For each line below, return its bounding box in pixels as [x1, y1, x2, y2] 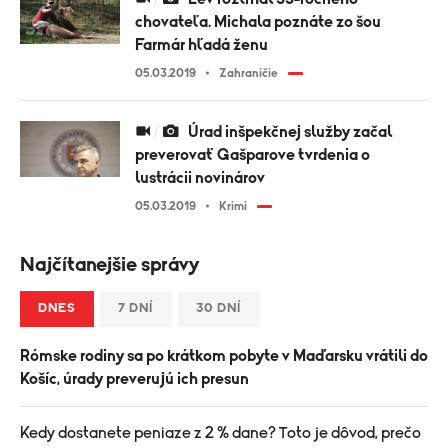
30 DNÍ [196, 301, 242, 315]
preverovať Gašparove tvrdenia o [135, 146, 370, 163]
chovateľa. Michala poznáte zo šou [135, 13, 381, 30]
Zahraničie [219, 66, 278, 79]
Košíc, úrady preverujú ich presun [20, 370, 249, 387]
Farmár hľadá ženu [135, 36, 268, 53]
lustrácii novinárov [135, 169, 265, 186]
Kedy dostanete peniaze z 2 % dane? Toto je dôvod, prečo [20, 424, 421, 441]
